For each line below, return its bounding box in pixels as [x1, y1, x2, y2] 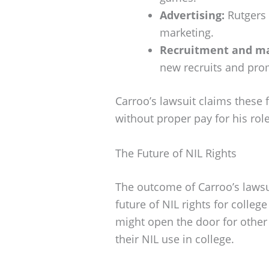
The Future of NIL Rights [115, 145, 237, 160]
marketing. [160, 25, 214, 40]
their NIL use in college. [115, 231, 234, 246]
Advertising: [160, 7, 225, 22]
